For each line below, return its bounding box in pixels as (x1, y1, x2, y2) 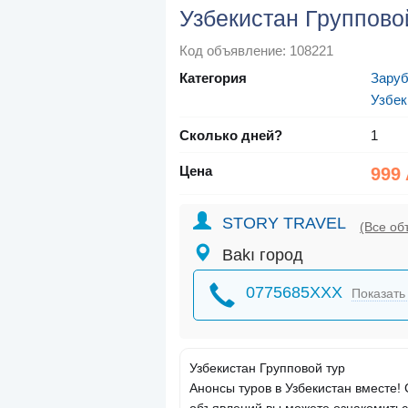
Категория (179, 70, 247, 87)
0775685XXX (246, 283, 342, 302)
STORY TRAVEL (222, 214, 346, 233)
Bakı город (222, 246, 303, 265)
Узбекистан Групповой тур (189, 361, 345, 376)
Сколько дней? (179, 127, 282, 144)
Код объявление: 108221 (179, 43, 333, 59)
